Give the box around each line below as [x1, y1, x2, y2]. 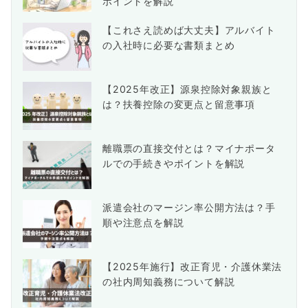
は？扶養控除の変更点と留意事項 [102, 98, 255, 110]
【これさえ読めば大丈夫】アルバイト [102, 24, 276, 36]
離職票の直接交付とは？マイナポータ [102, 142, 276, 154]
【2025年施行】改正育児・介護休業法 [102, 261, 283, 272]
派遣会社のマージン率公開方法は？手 [102, 201, 276, 213]
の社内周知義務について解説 [102, 276, 235, 287]
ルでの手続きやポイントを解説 [102, 157, 245, 169]
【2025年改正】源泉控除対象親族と [102, 83, 272, 95]
